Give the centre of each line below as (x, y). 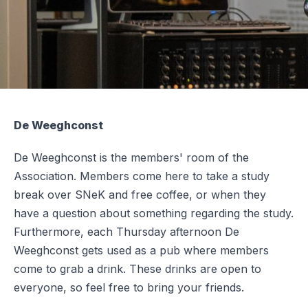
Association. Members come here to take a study (142, 176)
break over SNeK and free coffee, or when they (140, 194)
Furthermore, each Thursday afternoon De (126, 231)
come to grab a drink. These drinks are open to (137, 268)
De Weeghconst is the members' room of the (131, 157)
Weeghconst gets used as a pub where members (141, 250)
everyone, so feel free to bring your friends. (129, 287)
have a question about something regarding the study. (154, 213)
